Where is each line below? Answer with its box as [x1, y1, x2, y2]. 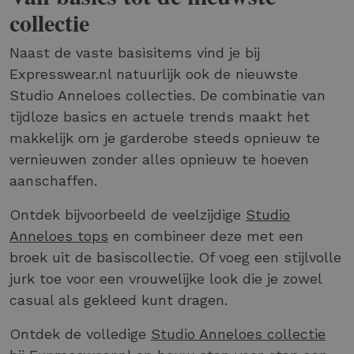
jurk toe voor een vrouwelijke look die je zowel [9, 269, 322, 287]
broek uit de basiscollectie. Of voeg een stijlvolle [9, 248, 341, 265]
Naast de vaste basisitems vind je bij [9, 43, 260, 61]
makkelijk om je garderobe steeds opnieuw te [9, 129, 320, 146]
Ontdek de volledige [9, 325, 151, 342]
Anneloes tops [9, 227, 108, 244]
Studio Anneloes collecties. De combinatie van [9, 86, 326, 104]
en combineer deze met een [108, 227, 303, 244]
